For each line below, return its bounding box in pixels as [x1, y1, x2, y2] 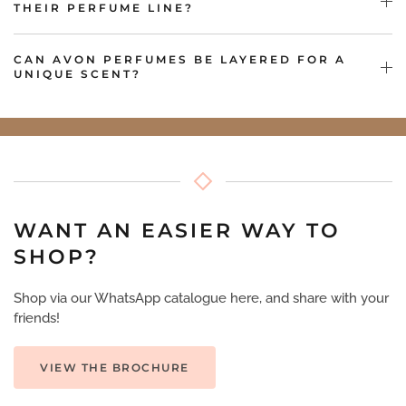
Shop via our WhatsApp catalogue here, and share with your [14, 290, 389, 307]
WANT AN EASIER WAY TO [14, 218, 341, 244]
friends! [14, 310, 60, 327]
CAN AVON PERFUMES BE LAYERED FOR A [14, 53, 346, 67]
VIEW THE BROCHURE [40, 361, 189, 375]
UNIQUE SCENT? [14, 67, 141, 82]
